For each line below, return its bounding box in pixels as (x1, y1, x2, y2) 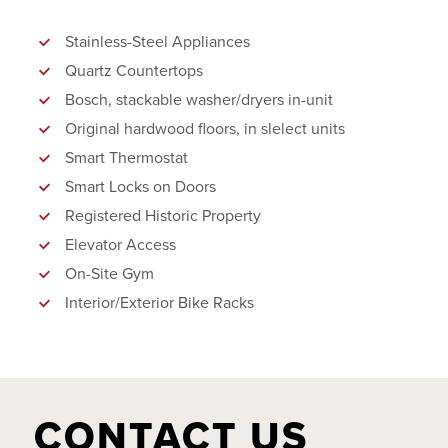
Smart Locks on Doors (65, 176, 216, 197)
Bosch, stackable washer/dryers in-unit (65, 89, 333, 110)
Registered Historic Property (65, 205, 261, 226)
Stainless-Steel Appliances (65, 31, 250, 52)
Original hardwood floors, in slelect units (65, 118, 345, 139)
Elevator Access (65, 234, 176, 255)
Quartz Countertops (65, 60, 203, 81)
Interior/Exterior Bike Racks (65, 292, 254, 313)
